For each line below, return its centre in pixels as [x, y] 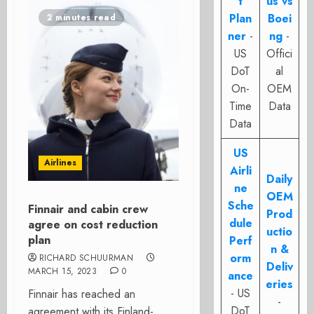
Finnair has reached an [82, 294]
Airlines [60, 163]
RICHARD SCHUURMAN [87, 258]
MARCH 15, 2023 [63, 271]
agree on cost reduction [93, 225]
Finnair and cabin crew [88, 209]
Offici [280, 54]
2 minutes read [81, 18]
